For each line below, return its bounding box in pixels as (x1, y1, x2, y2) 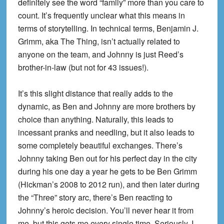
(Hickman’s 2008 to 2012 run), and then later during (17, 178, 199, 190)
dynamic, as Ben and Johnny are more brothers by (17, 100, 195, 112)
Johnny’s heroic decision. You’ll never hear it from (17, 204, 193, 216)
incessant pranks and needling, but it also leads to (17, 126, 194, 138)
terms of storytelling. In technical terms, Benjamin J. (17, 22, 198, 34)
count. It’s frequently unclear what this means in (17, 9, 185, 21)
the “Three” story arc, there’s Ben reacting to (17, 191, 172, 203)
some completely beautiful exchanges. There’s (17, 139, 182, 151)
